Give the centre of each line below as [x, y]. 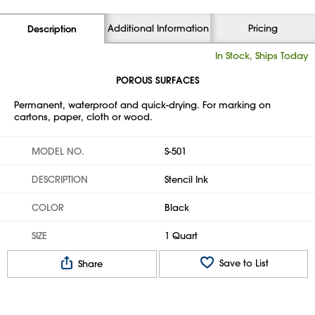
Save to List [242, 263]
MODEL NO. [58, 151]
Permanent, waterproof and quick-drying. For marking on [142, 104]
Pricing [263, 28]
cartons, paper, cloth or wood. [83, 116]
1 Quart [181, 235]
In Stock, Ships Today [262, 55]
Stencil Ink [186, 179]
